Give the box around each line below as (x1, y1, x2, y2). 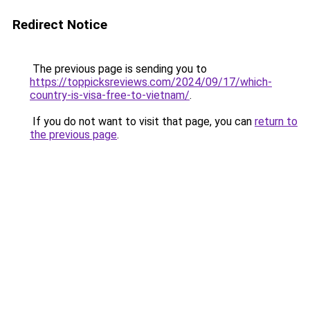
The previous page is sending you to (30, 62, 207, 75)
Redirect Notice (12, 17, 107, 33)
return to (255, 115, 298, 128)
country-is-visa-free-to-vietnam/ (30, 89, 190, 102)
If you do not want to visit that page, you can (30, 115, 255, 128)
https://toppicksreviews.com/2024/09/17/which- (30, 75, 272, 89)
